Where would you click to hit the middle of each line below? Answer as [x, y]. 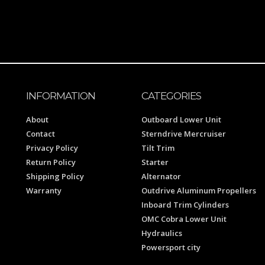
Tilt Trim [158, 148]
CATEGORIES [171, 96]
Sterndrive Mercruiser [184, 134]
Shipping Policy [55, 177]
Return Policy [51, 162]
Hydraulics [162, 233]
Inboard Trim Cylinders [185, 205]
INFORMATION [61, 96]
